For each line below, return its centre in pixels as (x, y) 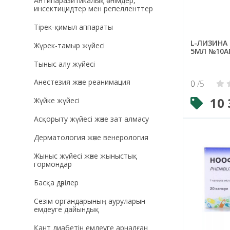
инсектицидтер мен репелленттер (93, 8)
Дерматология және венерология (91, 138)
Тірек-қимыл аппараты (73, 27)
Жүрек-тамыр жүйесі (69, 45)
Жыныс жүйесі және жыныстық (85, 156)
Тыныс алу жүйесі (64, 64)
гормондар (53, 164)
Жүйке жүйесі (56, 101)
